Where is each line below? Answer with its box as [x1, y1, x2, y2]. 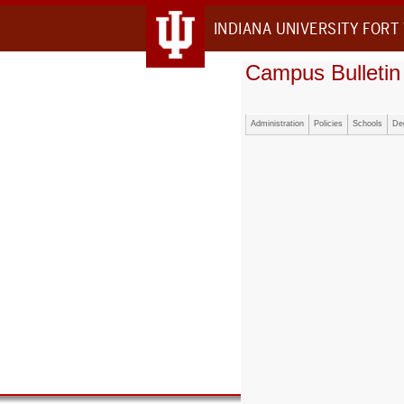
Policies [314, 119, 343, 128]
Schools [353, 119, 382, 128]
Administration [251, 119, 304, 128]
